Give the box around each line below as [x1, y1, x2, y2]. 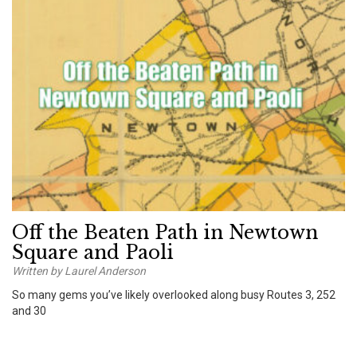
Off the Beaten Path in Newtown [12, 221, 318, 244]
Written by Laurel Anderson [12, 264, 146, 277]
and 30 [12, 304, 46, 317]
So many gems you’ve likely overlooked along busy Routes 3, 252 [12, 288, 335, 301]
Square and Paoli [12, 241, 174, 264]
